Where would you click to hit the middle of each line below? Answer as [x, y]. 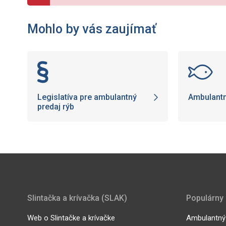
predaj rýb [55, 107]
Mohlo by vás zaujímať [92, 29]
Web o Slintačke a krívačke [71, 218]
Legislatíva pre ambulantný [87, 97]
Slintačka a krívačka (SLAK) [77, 198]
